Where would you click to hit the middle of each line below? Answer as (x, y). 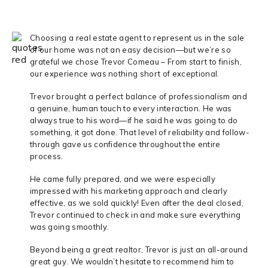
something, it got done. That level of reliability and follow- (140, 132)
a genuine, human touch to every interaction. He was (131, 108)
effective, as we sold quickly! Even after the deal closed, (137, 202)
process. (47, 156)
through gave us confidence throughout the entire (125, 144)
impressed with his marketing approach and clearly (129, 191)
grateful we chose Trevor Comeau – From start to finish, (136, 61)
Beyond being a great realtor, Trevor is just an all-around (139, 249)
